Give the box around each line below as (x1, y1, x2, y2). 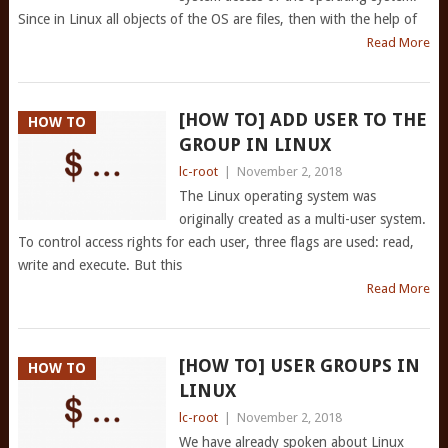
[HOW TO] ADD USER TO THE (178, 109, 427, 130)
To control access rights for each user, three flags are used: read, (17, 234, 414, 250)
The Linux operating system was (178, 188, 376, 204)
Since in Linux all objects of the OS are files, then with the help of (17, 11, 417, 27)
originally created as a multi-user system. (178, 211, 426, 227)
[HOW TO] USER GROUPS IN (178, 355, 420, 376)
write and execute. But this (17, 257, 182, 273)
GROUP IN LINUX (178, 134, 331, 155)
